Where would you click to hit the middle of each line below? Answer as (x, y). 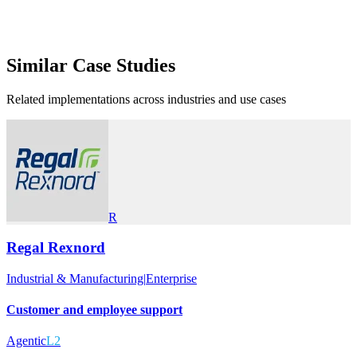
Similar (37, 65)
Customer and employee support (94, 310)
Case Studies (124, 65)
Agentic (26, 341)
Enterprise (171, 278)
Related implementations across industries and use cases (146, 99)
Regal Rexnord (56, 248)
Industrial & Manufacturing (75, 278)
